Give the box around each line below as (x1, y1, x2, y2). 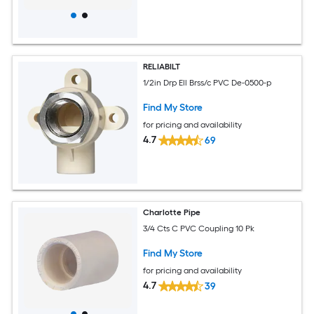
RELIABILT (143, 61, 181, 71)
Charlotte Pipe (143, 207, 201, 218)
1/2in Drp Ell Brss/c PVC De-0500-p (143, 77, 272, 88)
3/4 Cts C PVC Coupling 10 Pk (143, 223, 255, 233)
